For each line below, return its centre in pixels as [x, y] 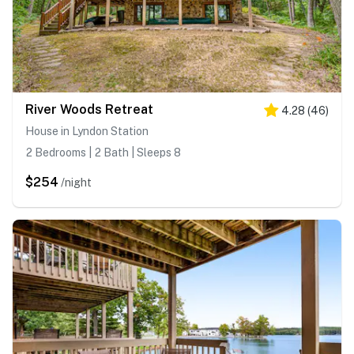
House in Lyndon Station [87, 132]
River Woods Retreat [89, 110]
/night [76, 183]
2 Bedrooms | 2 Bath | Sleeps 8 [103, 153]
